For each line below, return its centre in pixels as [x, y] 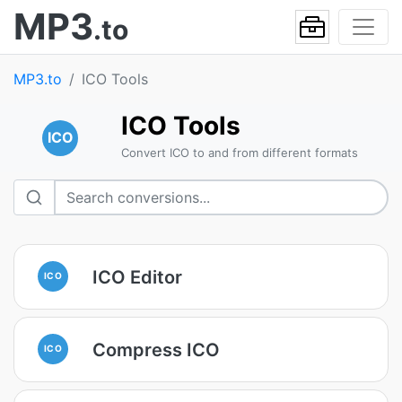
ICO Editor [137, 277]
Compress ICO [156, 350]
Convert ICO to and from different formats [239, 153]
